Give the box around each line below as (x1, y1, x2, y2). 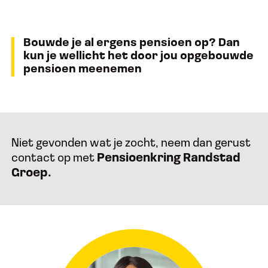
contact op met (11, 153, 98, 165)
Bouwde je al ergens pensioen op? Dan (23, 38, 240, 49)
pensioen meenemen (23, 64, 142, 75)
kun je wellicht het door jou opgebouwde (23, 51, 254, 62)
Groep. (11, 167, 52, 179)
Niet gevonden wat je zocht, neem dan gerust (11, 138, 251, 150)
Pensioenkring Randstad (97, 153, 241, 165)
